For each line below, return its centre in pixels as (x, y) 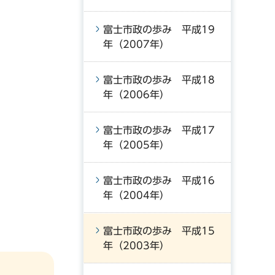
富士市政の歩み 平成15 (159, 231)
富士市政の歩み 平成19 (159, 29)
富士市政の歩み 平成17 (159, 130)
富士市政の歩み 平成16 (159, 180)
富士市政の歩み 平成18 (159, 80)
